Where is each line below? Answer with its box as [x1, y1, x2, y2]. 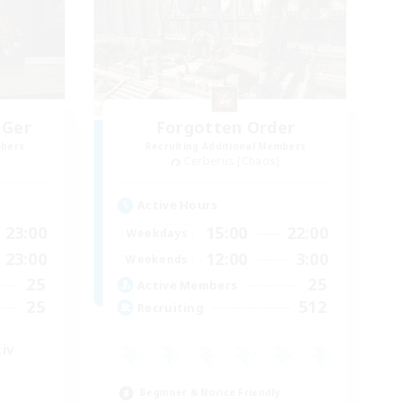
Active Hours [137, 197, 218, 214]
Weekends [125, 251, 188, 267]
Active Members [137, 276, 238, 293]
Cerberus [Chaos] [183, 153, 280, 170]
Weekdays [125, 225, 188, 241]
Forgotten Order [155, 116, 296, 139]
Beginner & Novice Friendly [140, 386, 280, 399]
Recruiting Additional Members [144, 140, 307, 153]
